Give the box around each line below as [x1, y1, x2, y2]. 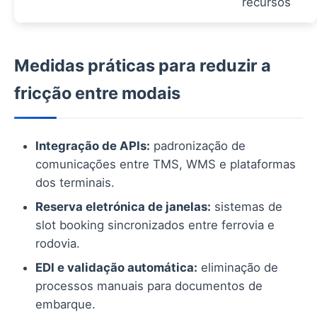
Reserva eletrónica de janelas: [35, 200, 211, 214]
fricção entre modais [14, 83, 180, 104]
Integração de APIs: [35, 139, 150, 154]
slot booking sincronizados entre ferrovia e [35, 218, 275, 233]
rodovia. [35, 236, 80, 251]
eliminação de [197, 260, 278, 275]
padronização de [150, 139, 246, 154]
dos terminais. [35, 175, 115, 190]
